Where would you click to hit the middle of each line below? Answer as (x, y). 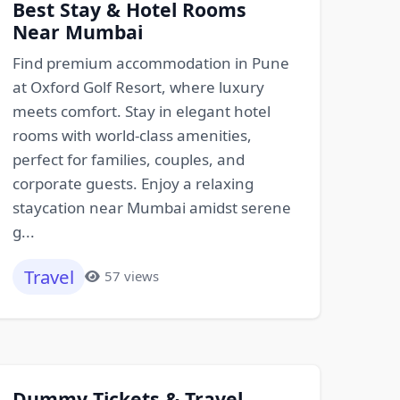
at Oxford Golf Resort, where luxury (138, 87)
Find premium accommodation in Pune (150, 62)
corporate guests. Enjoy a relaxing (133, 183)
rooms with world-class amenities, (132, 135)
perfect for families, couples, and (128, 159)
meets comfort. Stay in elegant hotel (141, 111)
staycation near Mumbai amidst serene (151, 207)
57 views (131, 276)
